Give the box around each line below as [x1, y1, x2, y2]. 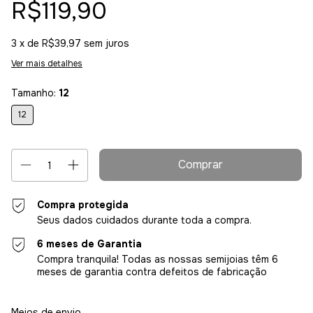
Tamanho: [11, 87, 59, 100]
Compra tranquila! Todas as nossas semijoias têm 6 [37, 253, 279, 266]
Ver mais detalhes [11, 58, 82, 70]
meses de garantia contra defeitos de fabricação [37, 265, 268, 279]
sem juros [84, 37, 129, 50]
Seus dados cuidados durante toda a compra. [37, 214, 252, 227]
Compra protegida [37, 198, 129, 212]
